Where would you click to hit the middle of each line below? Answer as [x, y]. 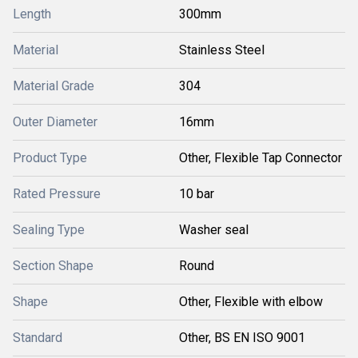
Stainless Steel [222, 50]
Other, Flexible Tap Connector [261, 158]
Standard [38, 338]
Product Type [50, 158]
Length [32, 14]
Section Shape [53, 266]
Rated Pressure [57, 194]
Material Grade [54, 86]
